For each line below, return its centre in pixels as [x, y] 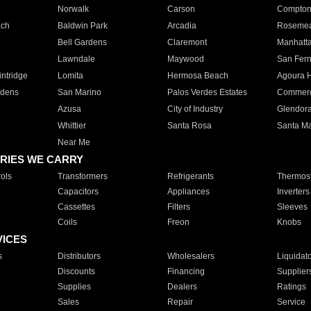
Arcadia [182, 26]
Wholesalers [191, 256]
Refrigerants [190, 176]
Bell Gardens [82, 42]
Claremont [187, 42]
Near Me [74, 142]
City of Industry [195, 109]
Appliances [188, 192]
